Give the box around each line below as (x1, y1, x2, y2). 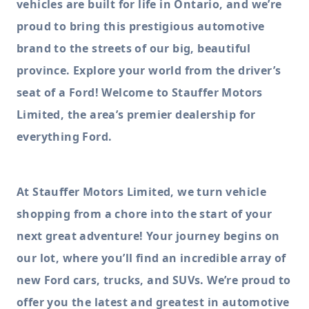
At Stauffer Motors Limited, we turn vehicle (17, 183, 267, 199)
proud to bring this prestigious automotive (17, 18, 265, 34)
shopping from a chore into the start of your (17, 206, 272, 221)
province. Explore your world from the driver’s (17, 62, 281, 78)
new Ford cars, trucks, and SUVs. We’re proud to (17, 272, 291, 288)
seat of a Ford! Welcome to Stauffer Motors (17, 84, 263, 100)
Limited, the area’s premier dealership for (17, 106, 256, 122)
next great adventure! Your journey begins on (17, 228, 280, 243)
